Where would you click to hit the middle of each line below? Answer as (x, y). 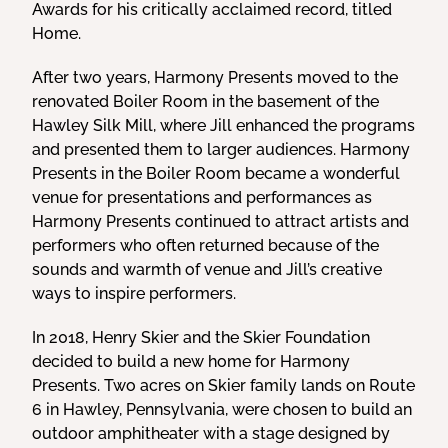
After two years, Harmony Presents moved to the (215, 77)
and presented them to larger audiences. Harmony (221, 149)
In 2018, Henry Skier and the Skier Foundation (201, 337)
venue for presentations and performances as (202, 197)
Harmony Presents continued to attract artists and (221, 221)
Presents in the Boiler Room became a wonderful (216, 173)
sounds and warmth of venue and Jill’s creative (207, 269)
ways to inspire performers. (134, 293)
